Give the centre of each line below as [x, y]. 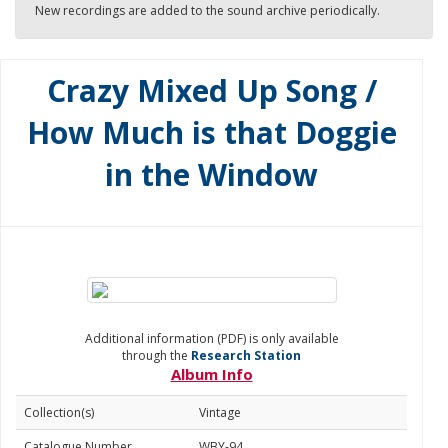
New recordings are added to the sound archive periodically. [207, 10]
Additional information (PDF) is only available [211, 338]
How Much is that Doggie [211, 132]
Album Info [211, 374]
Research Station [246, 355]
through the [156, 355]
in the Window [211, 174]
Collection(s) [59, 412]
